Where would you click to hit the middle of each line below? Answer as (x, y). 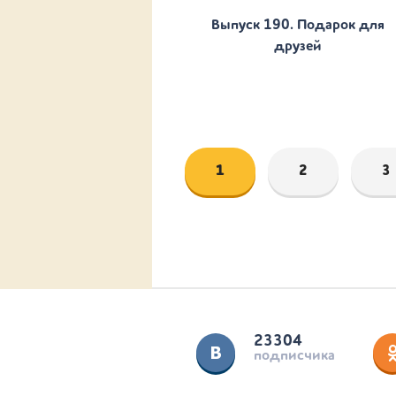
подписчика (294, 356)
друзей (298, 47)
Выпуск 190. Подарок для (298, 26)
